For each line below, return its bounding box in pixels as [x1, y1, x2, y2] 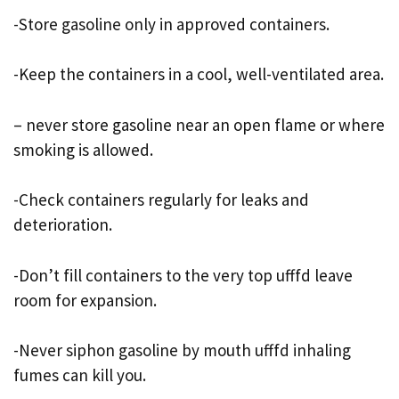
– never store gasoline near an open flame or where [13, 113, 385, 135]
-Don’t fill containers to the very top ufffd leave [13, 264, 353, 286]
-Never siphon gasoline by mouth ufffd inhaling [13, 339, 351, 361]
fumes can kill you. [13, 364, 146, 386]
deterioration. [13, 214, 112, 235]
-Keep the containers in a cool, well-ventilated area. [13, 63, 384, 85]
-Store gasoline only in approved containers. [13, 12, 330, 35]
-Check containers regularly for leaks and [13, 189, 309, 210]
